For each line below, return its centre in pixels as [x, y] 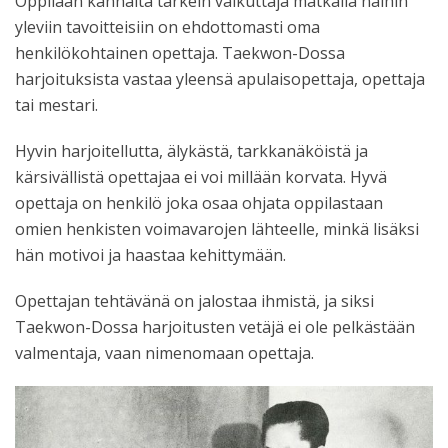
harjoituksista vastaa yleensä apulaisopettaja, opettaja [220, 79]
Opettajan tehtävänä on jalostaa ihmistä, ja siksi [194, 301]
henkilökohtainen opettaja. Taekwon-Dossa [180, 53]
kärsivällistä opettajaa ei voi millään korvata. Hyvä [201, 177]
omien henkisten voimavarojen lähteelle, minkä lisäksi [217, 229]
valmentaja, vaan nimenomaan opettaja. [164, 353]
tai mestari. [56, 105]
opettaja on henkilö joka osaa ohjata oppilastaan [199, 203]
